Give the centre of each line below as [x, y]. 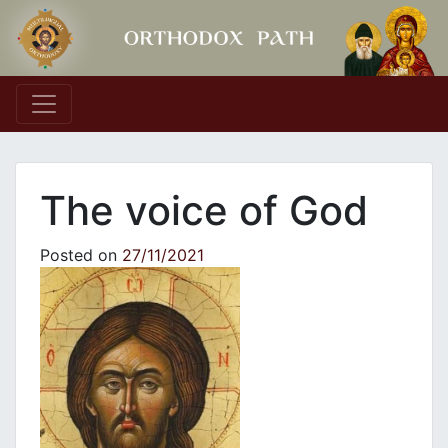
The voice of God [204, 211]
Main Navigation [137, 121]
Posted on [81, 255]
